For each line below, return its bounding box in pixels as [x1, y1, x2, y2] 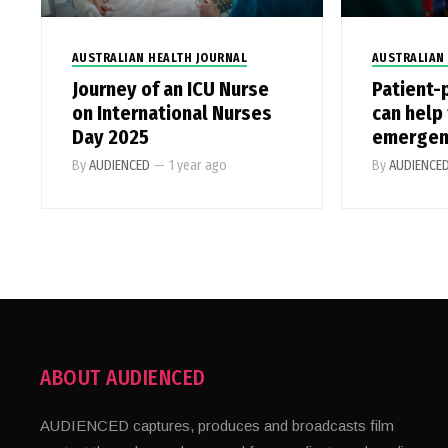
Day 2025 [71, 125, 149, 150]
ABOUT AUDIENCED [40, 365, 206, 392]
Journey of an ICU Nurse [71, 77, 269, 102]
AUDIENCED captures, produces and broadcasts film [40, 417, 395, 435]
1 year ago [168, 157, 227, 175]
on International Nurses [71, 101, 272, 126]
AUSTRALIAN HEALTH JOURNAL [71, 51, 247, 66]
